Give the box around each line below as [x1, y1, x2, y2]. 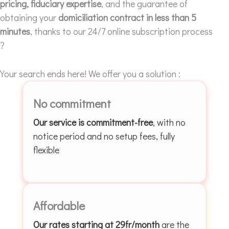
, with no [153, 116, 186, 128]
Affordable [33, 197, 85, 213]
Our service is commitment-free [33, 116, 153, 128]
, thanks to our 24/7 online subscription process [30, 25, 213, 37]
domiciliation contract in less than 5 [58, 11, 196, 24]
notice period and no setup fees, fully [33, 129, 175, 142]
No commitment [33, 95, 111, 111]
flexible [33, 143, 59, 156]
